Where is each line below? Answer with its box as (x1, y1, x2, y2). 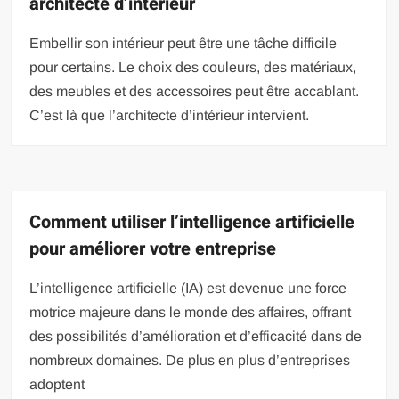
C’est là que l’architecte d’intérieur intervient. (29, 107, 310, 123)
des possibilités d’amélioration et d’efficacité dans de (29, 328, 362, 344)
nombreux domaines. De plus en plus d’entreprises (29, 352, 351, 368)
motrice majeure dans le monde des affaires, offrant (29, 304, 352, 320)
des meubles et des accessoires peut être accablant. (29, 83, 360, 99)
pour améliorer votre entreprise (29, 235, 277, 262)
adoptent (29, 376, 85, 392)
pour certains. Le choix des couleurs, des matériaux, (29, 59, 357, 75)
